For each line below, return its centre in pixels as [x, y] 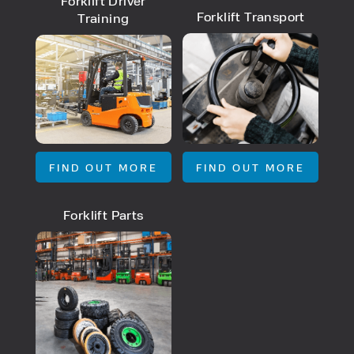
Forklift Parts [104, 215]
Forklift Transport [250, 17]
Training [104, 17]
